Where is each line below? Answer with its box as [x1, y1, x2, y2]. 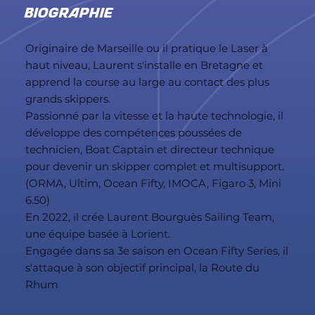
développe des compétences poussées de [25, 125, 242, 139]
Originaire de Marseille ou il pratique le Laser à [25, 41, 268, 55]
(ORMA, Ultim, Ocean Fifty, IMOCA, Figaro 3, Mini [25, 176, 281, 190]
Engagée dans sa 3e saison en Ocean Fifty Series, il [25, 243, 288, 257]
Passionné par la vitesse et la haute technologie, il [25, 108, 283, 122]
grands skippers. [25, 91, 110, 105]
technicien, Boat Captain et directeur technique [25, 142, 274, 156]
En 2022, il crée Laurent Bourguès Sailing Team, [25, 210, 274, 224]
